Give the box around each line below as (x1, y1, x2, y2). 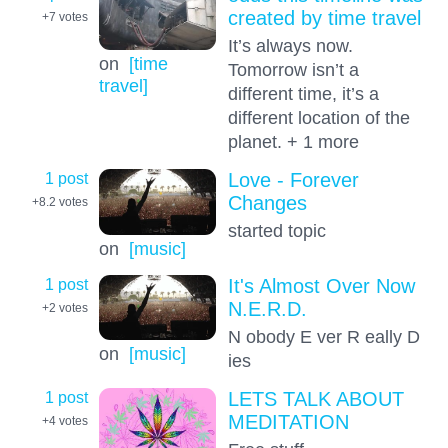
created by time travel (227, 7, 421, 30)
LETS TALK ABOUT (227, 388, 404, 411)
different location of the (227, 107, 410, 129)
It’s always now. (227, 35, 353, 57)
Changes (227, 192, 307, 215)
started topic (227, 220, 326, 242)
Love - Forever (227, 169, 359, 192)
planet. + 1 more (227, 131, 359, 153)
